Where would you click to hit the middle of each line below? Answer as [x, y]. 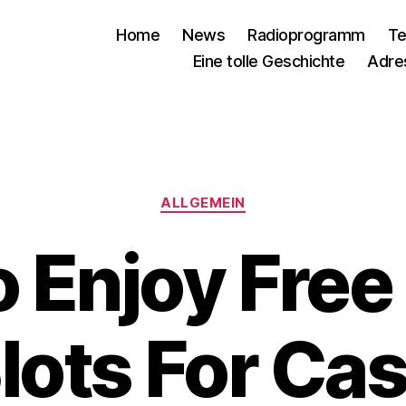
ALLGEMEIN [203, 203]
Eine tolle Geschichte [269, 61]
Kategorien [242, 194]
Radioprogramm [306, 35]
